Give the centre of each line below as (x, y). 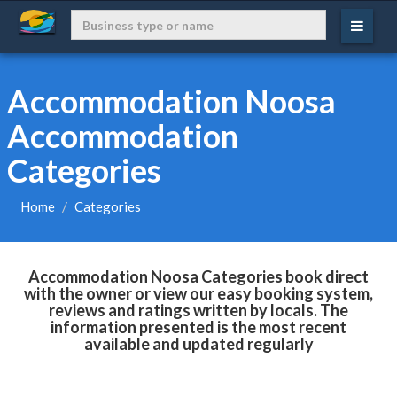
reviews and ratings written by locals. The (198, 310)
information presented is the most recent (198, 327)
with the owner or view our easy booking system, (198, 293)
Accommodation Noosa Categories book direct (198, 276)
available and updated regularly (198, 344)
